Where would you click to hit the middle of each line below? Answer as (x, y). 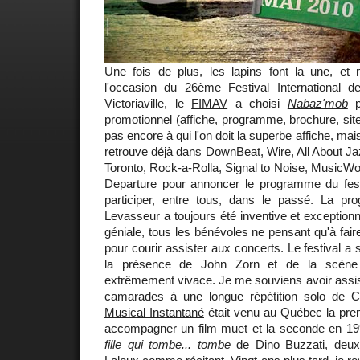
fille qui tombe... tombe (168, 344)
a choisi (258, 103)
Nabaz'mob (317, 103)
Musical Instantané (154, 312)
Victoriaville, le (148, 103)
